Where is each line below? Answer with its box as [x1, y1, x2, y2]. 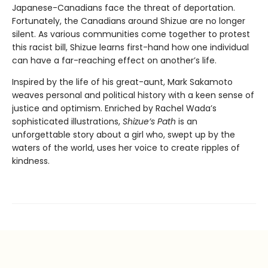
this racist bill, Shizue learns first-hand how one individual [12, 41, 249, 53]
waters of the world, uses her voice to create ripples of [12, 142, 240, 154]
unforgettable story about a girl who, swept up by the [12, 129, 235, 141]
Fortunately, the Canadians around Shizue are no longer [12, 15, 245, 27]
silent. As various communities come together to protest [12, 28, 250, 40]
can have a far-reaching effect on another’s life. [12, 54, 217, 66]
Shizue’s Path [123, 115, 176, 127]
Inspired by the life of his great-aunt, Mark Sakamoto [12, 76, 233, 88]
